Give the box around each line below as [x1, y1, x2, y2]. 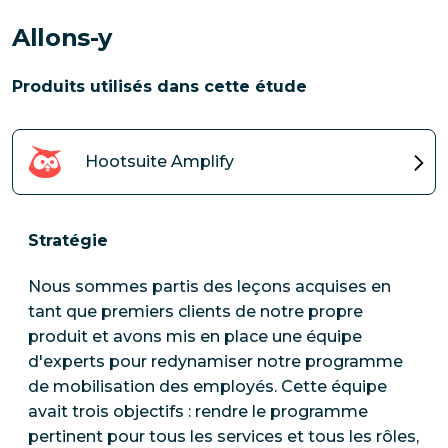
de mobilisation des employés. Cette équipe [28, 377, 387, 397]
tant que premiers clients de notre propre [28, 302, 363, 322]
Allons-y [12, 22, 113, 52]
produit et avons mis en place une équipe [28, 327, 362, 347]
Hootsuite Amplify [85, 152, 234, 172]
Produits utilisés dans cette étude [12, 77, 307, 97]
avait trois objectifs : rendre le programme [28, 402, 368, 422]
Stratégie [28, 230, 108, 250]
